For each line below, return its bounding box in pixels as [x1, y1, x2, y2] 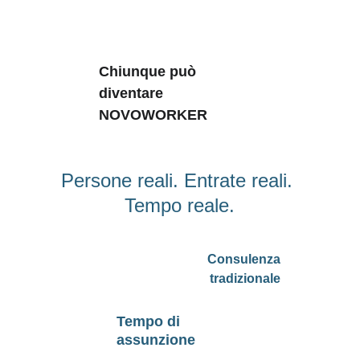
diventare [99, 85, 167, 101]
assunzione [116, 332, 195, 348]
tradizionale [210, 272, 281, 285]
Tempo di [116, 313, 184, 329]
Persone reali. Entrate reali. [61, 170, 299, 191]
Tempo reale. [125, 194, 235, 216]
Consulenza [207, 252, 284, 266]
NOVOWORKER [99, 107, 207, 123]
